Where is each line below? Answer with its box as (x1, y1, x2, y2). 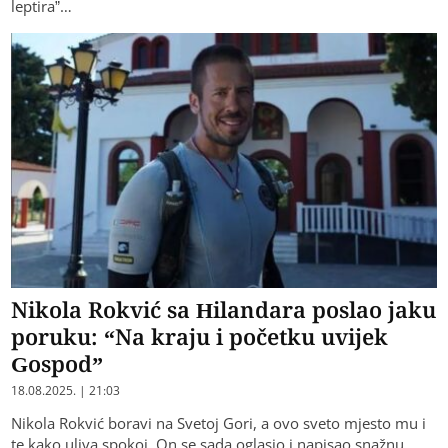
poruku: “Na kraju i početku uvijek (11, 321, 389, 352)
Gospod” (11, 348, 104, 379)
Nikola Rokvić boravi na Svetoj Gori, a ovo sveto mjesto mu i (11, 413, 427, 434)
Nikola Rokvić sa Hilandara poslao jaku (11, 294, 437, 325)
